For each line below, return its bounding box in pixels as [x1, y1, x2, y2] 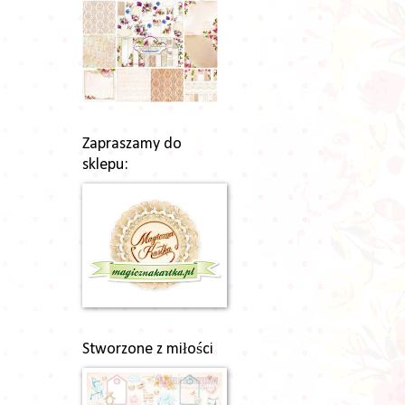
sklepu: [82, 155, 128, 174]
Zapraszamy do [82, 135, 182, 153]
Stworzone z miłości [82, 340, 213, 358]
